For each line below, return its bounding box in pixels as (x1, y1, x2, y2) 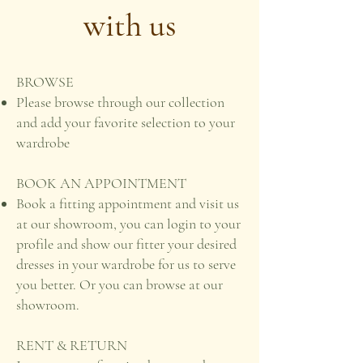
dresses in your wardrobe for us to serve (16, 255, 236, 273)
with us (83, 6, 177, 45)
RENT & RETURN (16, 336, 127, 354)
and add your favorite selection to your (16, 113, 235, 131)
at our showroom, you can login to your (16, 215, 241, 233)
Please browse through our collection (16, 93, 224, 111)
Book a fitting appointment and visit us (16, 194, 239, 212)
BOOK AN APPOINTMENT (16, 174, 186, 192)
